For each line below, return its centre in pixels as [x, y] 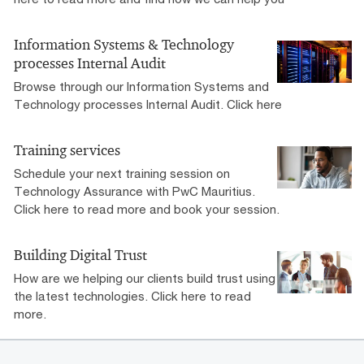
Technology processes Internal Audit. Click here [148, 104]
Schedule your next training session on [122, 173]
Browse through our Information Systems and [141, 86]
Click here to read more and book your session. [147, 208]
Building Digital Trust [80, 255]
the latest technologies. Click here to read [132, 295]
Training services [67, 150]
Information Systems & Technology [124, 44]
